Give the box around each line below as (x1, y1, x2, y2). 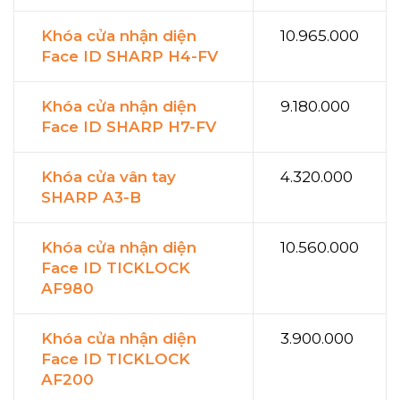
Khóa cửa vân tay (41, 167, 176, 186)
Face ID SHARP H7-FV (41, 117, 216, 136)
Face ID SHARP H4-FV (41, 46, 218, 65)
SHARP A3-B (41, 187, 141, 206)
